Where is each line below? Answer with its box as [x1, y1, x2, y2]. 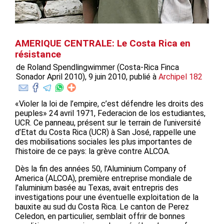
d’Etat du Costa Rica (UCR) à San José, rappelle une [15, 127, 196, 137]
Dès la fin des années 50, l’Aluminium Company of [15, 163, 186, 173]
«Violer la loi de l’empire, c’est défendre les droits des [15, 98, 203, 108]
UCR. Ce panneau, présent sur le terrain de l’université [15, 117, 201, 127]
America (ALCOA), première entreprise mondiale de [15, 173, 192, 183]
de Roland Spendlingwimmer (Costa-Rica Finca [16, 62, 179, 72]
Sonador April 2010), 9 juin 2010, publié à [16, 71, 158, 81]
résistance [15, 48, 61, 60]
